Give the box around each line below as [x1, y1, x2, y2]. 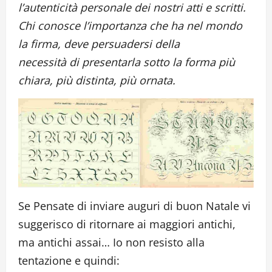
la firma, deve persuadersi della [18, 36, 180, 52]
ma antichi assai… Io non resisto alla [18, 235, 205, 250]
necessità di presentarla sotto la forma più [18, 55, 235, 70]
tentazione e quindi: [18, 253, 120, 268]
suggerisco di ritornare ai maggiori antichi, [18, 217, 236, 232]
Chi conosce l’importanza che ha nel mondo [18, 18, 242, 33]
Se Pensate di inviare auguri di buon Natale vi [18, 199, 251, 214]
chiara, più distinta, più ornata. [18, 73, 175, 88]
